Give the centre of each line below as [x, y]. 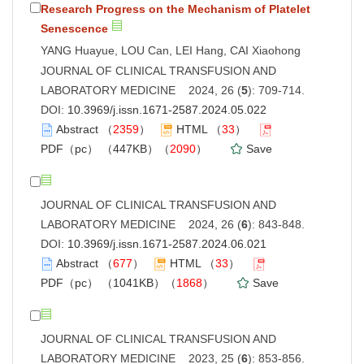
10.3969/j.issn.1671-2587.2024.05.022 [167, 109]
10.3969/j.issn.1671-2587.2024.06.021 [167, 243]
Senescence [74, 28]
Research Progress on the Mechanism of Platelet [175, 9]
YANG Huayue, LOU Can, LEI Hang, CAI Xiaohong [171, 50]
